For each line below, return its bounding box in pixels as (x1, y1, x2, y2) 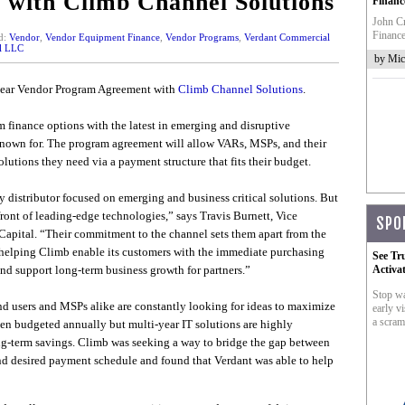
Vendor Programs (165, 32, 239, 42)
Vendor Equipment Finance (44, 32, 160, 42)
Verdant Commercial (243, 32, 330, 42)
